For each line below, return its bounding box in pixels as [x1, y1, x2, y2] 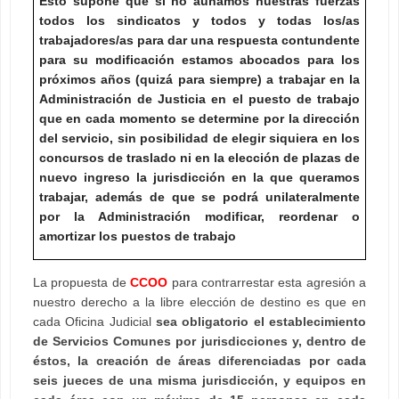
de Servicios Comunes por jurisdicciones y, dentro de [33, 334, 366, 349]
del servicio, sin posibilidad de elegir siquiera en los [38, 130, 361, 145]
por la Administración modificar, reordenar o [38, 208, 361, 224]
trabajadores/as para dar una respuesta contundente [38, 32, 361, 47]
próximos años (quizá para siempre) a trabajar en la [38, 71, 361, 86]
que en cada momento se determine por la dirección [38, 110, 361, 126]
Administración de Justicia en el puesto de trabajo [38, 91, 361, 106]
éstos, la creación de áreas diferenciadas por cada [33, 354, 366, 369]
